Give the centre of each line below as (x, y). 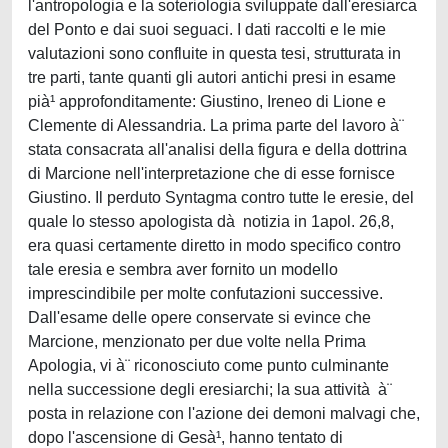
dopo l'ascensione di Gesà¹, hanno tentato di (185, 437)
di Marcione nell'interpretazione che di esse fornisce (211, 173)
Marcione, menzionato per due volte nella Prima (197, 341)
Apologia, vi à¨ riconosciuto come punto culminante (208, 365)
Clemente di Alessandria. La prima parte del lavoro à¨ (216, 125)
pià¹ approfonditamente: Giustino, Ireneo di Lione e (207, 101)
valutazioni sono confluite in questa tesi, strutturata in (214, 53)
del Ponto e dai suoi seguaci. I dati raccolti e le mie (207, 29)
